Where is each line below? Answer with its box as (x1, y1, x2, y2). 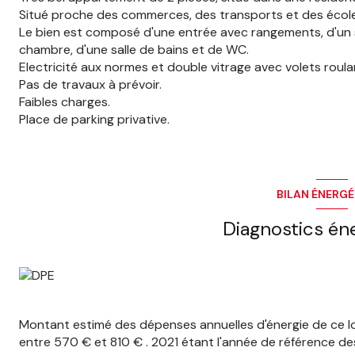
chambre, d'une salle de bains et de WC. (19, 41, 249, 59)
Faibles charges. (19, 94, 110, 111)
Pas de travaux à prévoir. (19, 76, 162, 94)
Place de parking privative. (19, 111, 170, 128)
